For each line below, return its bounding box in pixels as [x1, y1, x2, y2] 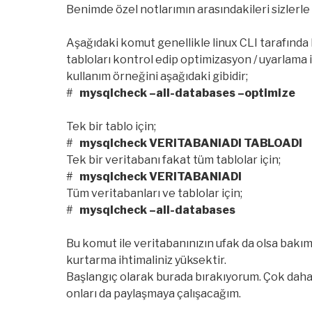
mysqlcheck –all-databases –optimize [79, 86, 295, 100]
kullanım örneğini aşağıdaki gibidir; [66, 70, 248, 84]
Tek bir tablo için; [66, 120, 156, 134]
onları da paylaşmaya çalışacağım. [66, 287, 241, 301]
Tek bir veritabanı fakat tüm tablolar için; [66, 153, 281, 167]
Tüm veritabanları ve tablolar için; [66, 187, 242, 201]
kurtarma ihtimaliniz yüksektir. [66, 253, 226, 267]
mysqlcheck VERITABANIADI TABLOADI [77, 136, 302, 150]
